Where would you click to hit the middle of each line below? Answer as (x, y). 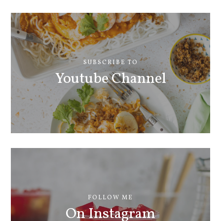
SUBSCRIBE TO (110, 63)
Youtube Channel (110, 79)
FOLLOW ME (110, 198)
